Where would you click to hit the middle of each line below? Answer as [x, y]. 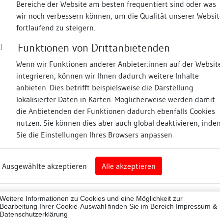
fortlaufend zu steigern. [56, 27]
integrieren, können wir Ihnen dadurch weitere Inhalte [108, 76]
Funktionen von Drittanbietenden [94, 48]
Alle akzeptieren [129, 166]
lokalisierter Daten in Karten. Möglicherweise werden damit [116, 99]
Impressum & [196, 206]
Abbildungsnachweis [194, 144]
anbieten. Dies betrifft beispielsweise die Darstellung [105, 87]
